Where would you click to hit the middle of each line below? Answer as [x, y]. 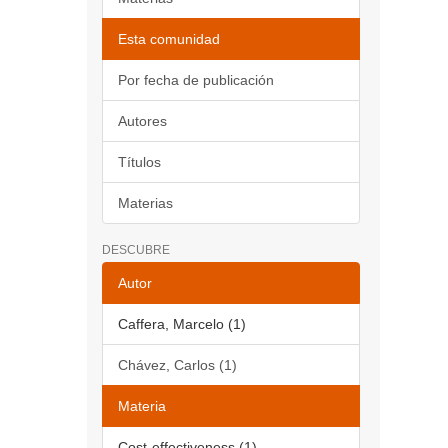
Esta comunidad [169, 39]
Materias [145, 203]
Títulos [139, 162]
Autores [142, 121]
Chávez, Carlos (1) [177, 365]
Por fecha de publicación [196, 80]
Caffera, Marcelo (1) [182, 324]
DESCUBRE [136, 250]
